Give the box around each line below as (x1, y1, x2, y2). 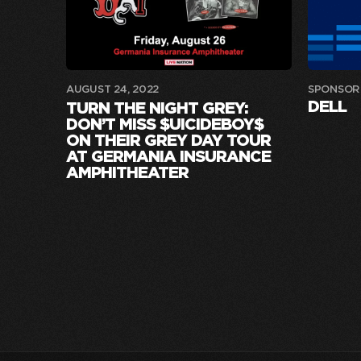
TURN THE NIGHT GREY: (66, 98, 248, 118)
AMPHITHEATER (66, 163, 189, 183)
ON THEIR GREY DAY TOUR (66, 131, 271, 151)
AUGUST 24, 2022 (66, 83, 160, 96)
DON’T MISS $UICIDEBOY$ (66, 114, 263, 135)
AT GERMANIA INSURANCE (66, 147, 271, 167)
